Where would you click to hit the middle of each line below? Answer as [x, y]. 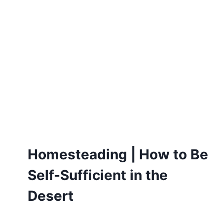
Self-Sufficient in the [97, 175]
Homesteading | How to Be [118, 154]
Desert [50, 196]
